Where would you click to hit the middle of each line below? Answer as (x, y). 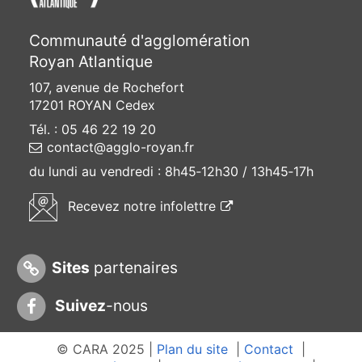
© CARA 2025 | (107, 349)
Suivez (79, 306)
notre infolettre (169, 206)
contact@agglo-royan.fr (120, 147)
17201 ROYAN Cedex (92, 105)
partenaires (134, 268)
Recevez (93, 206)
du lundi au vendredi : (97, 171)
